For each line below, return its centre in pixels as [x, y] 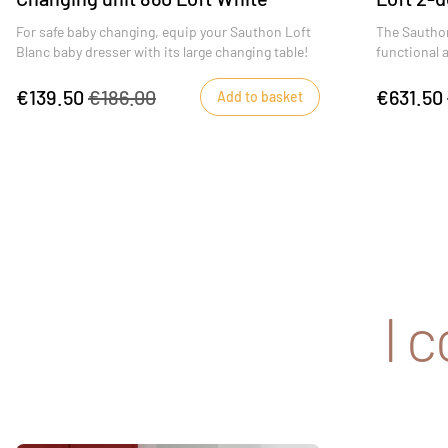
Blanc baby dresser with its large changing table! [162, 51]
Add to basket [260, 96]
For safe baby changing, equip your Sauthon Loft [163, 31]
